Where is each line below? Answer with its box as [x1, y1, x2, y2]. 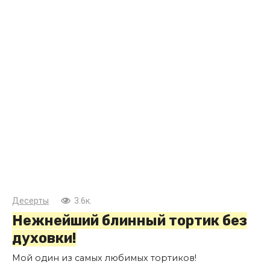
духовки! [12, 230, 77, 247]
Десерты [12, 196, 49, 207]
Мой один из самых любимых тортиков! [12, 253, 196, 264]
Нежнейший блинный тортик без [12, 212, 247, 230]
